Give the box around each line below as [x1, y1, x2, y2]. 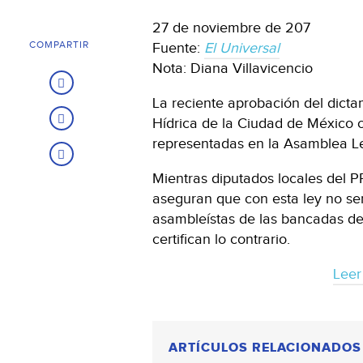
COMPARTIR [29, 38, 89, 50]
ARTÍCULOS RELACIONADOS [169, 339, 361, 356]
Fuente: [152, 39, 204, 57]
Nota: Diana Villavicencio [152, 59, 313, 77]
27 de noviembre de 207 [152, 19, 310, 36]
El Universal [204, 39, 280, 57]
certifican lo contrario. [152, 230, 290, 248]
